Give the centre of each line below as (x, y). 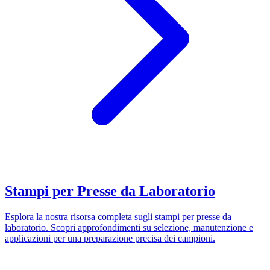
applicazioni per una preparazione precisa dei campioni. (110, 238)
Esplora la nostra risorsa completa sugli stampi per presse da (118, 216)
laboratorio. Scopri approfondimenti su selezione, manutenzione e (129, 227)
